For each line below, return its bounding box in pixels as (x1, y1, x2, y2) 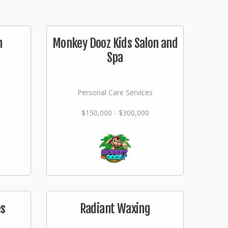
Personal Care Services (77, 88, 153, 97)
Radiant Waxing (79, 201, 151, 216)
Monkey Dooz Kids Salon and (52, 36, 178, 51)
